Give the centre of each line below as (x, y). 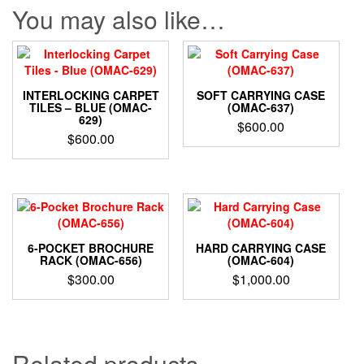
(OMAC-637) (261, 108)
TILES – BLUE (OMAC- (91, 108)
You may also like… (119, 19)
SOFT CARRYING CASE (261, 95)
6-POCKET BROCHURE (91, 248)
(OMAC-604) (261, 260)
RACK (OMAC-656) (91, 260)
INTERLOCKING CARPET (91, 95)
